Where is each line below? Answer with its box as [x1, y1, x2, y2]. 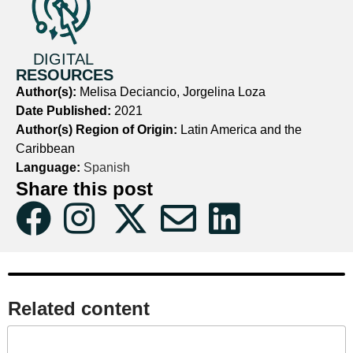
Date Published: [16, 104, 114, 117]
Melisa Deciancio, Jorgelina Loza [80, 85, 266, 98]
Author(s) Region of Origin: [16, 123, 180, 136]
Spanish [80, 161, 130, 174]
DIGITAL [33, 50, 94, 68]
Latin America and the [180, 123, 302, 136]
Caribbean [16, 142, 75, 155]
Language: [16, 161, 80, 174]
